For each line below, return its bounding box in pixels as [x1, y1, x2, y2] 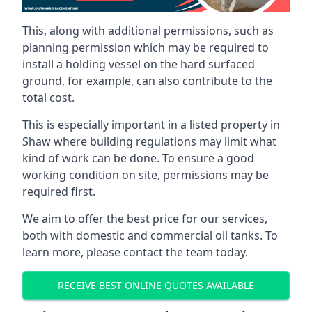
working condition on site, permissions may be [22, 166, 269, 182]
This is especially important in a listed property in [22, 116, 280, 132]
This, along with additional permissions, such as [22, 22, 274, 38]
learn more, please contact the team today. [22, 244, 248, 260]
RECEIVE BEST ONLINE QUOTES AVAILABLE [58, 279, 254, 292]
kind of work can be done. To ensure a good [22, 150, 254, 166]
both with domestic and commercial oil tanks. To [22, 227, 278, 243]
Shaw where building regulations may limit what [22, 133, 276, 149]
